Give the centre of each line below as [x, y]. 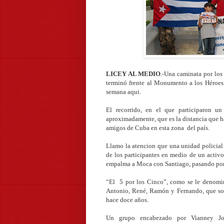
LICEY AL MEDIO [133, 73]
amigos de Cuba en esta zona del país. [158, 127]
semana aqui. [123, 91]
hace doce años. [127, 199]
